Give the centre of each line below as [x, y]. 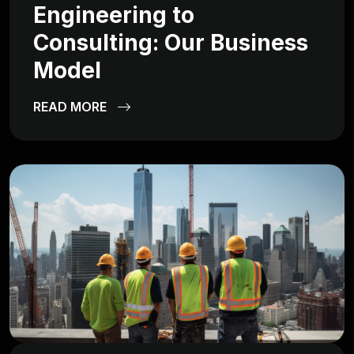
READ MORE [72, 107]
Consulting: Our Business [171, 43]
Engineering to [114, 15]
